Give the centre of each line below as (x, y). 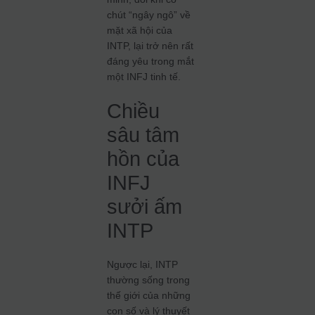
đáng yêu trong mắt (151, 61)
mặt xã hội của (140, 30)
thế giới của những (149, 295)
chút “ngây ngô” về (149, 15)
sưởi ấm (145, 207)
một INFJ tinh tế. (144, 77)
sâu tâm (143, 135)
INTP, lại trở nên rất (150, 46)
